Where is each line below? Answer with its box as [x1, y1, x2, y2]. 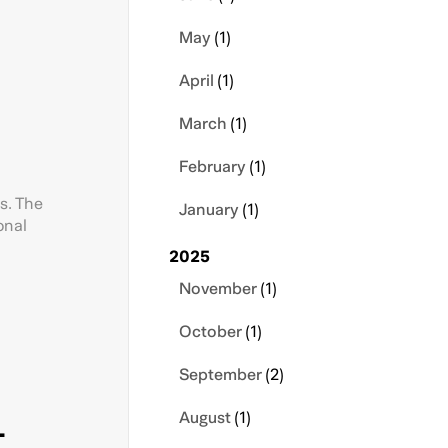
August [179, 404, 231, 432]
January [179, 196, 239, 224]
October [179, 318, 242, 346]
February [179, 153, 246, 181]
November [179, 275, 257, 303]
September [179, 361, 262, 389]
